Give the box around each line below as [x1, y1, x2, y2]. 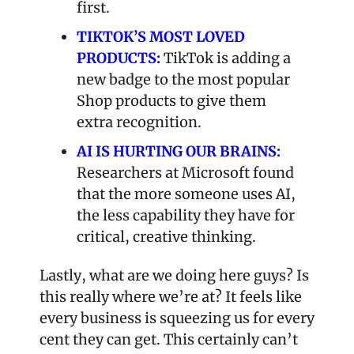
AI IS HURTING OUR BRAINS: [77, 141, 281, 160]
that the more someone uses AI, [77, 184, 296, 203]
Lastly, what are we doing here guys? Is [40, 265, 309, 284]
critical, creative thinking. [77, 227, 256, 246]
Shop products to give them [77, 91, 266, 110]
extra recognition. [77, 112, 201, 131]
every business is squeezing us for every [40, 308, 314, 327]
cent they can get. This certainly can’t [40, 330, 298, 348]
